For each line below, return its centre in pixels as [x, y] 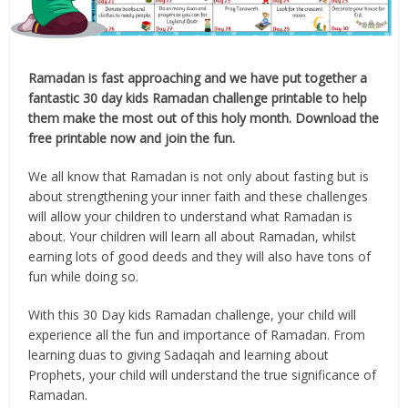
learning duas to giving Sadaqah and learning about [179, 355]
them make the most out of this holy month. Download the [204, 118]
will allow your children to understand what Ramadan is [191, 217]
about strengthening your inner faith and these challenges [199, 197]
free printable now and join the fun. [132, 138]
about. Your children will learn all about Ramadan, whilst [193, 237]
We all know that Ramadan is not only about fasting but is [199, 177]
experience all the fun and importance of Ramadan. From [197, 335]
